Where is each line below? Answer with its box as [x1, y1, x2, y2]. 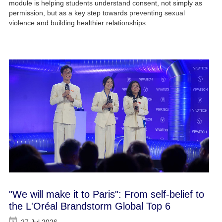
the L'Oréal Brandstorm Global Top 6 [8, 200, 170, 212]
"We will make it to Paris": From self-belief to [8, 188, 204, 200]
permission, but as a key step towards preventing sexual [8, 9, 185, 17]
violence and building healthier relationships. [8, 19, 148, 27]
